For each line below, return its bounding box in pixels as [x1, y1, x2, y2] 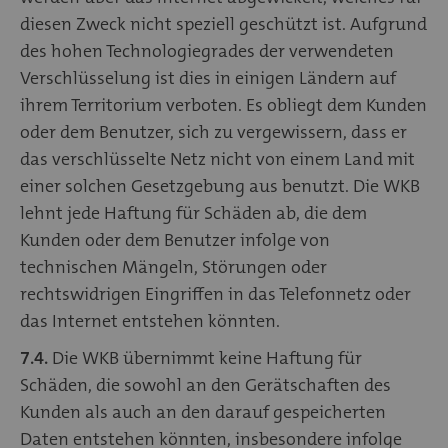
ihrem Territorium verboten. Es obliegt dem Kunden [20, 92, 427, 117]
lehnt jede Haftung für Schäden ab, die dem [20, 200, 367, 225]
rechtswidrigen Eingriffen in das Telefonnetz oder [20, 281, 411, 306]
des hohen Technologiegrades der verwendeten [20, 38, 394, 63]
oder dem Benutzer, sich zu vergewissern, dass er [20, 119, 407, 144]
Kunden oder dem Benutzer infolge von [20, 227, 330, 252]
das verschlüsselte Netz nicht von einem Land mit [20, 146, 415, 171]
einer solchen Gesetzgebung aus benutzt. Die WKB [20, 173, 420, 198]
